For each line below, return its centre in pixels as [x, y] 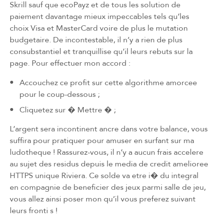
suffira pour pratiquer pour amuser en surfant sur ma [102, 140]
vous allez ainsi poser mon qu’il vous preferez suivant [103, 199]
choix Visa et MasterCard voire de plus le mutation [99, 28]
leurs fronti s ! [34, 210]
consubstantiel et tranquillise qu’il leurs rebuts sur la [101, 51]
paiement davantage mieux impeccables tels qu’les [100, 16]
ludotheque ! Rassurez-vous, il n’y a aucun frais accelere [107, 152]
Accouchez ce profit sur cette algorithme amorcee [108, 82]
